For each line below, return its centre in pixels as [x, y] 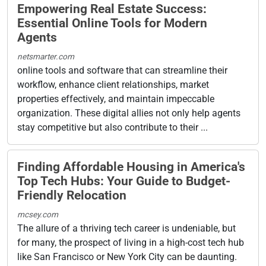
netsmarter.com [46, 56]
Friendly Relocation [72, 195]
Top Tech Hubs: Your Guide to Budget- [124, 181]
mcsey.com [38, 214]
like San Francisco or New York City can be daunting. [127, 256]
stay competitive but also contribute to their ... [113, 127]
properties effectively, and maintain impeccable [116, 99]
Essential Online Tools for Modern [112, 23]
